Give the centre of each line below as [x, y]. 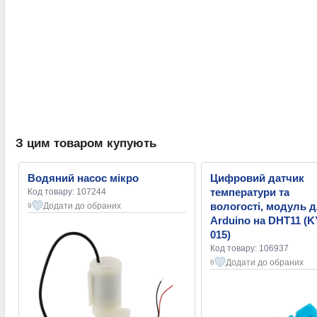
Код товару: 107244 [67, 192]
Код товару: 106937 [249, 249]
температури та [250, 192]
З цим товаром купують [86, 144]
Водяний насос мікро [83, 178]
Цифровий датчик [257, 178]
